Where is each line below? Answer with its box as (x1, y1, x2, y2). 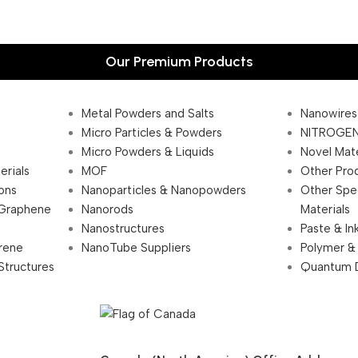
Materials (300, 202, 351, 217)
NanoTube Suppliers (81, 241, 191, 256)
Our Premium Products (105, 53, 253, 71)
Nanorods (81, 202, 133, 217)
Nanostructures (81, 221, 165, 237)
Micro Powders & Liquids (81, 145, 214, 160)
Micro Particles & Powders (81, 125, 222, 141)
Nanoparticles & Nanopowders (81, 183, 246, 198)
